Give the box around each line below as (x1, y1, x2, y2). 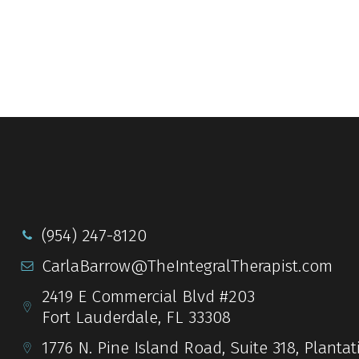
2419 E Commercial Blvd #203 (42, 285, 256, 307)
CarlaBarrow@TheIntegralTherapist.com (42, 255, 333, 276)
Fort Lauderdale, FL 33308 (42, 306, 232, 328)
